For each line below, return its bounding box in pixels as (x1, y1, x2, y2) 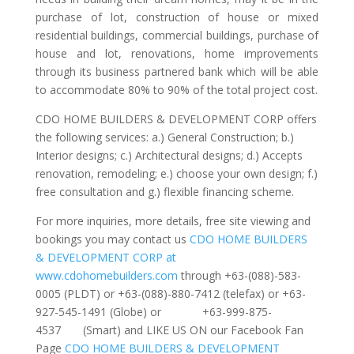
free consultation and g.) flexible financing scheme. (35, 183, 294, 199)
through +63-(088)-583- (180, 267, 301, 283)
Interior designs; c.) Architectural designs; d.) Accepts (35, 147, 303, 163)
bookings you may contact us (35, 231, 190, 247)
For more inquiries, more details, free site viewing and (35, 213, 311, 228)
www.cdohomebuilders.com (35, 267, 181, 283)
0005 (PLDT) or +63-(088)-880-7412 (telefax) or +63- (35, 285, 306, 301)
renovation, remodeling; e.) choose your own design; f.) (35, 165, 318, 181)
